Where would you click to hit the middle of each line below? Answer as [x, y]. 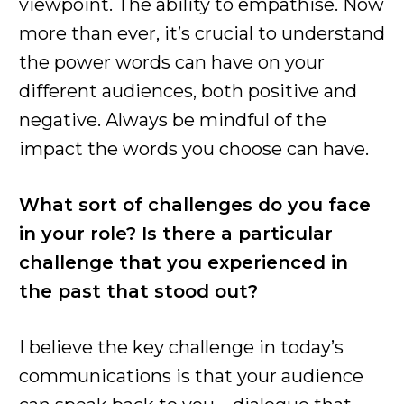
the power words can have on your [172, 62]
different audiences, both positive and [188, 91]
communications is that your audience [191, 376]
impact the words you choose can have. [194, 148]
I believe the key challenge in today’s [181, 347]
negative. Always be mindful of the [173, 119]
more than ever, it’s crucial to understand [202, 33]
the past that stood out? [144, 291]
